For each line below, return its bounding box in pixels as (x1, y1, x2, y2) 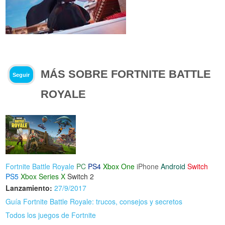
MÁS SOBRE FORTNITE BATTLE (41, 67, 211, 80)
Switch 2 (67, 171, 94, 181)
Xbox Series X (21, 171, 66, 181)
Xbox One (103, 161, 135, 171)
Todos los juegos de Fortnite (6, 209, 96, 220)
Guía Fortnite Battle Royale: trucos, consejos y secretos (6, 196, 183, 206)
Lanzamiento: (6, 182, 53, 193)
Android (161, 161, 186, 171)
